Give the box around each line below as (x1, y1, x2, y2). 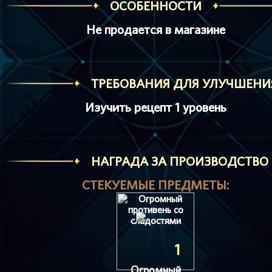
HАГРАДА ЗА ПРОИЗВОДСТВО (91, 154, 268, 169)
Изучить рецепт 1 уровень (84, 100, 226, 115)
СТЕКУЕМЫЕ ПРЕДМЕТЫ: (82, 177, 229, 192)
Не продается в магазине (86, 22, 225, 37)
